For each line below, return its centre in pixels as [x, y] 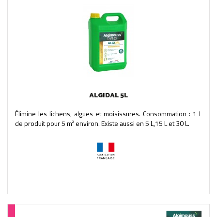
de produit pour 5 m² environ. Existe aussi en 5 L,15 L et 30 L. [102, 123]
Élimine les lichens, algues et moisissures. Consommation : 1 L [108, 113]
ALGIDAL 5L [108, 95]
